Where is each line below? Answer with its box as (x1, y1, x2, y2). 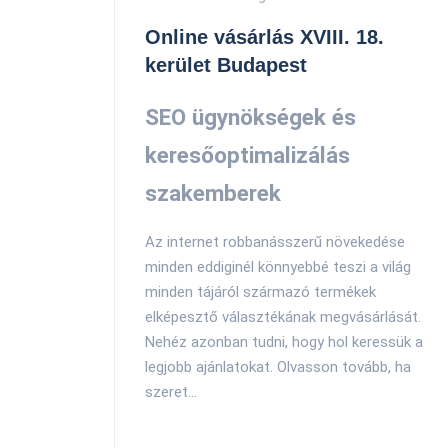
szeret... (145, 383, 197, 402)
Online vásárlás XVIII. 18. (145, 26, 384, 48)
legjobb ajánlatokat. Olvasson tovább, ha (145, 358, 411, 377)
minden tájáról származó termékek (145, 283, 376, 302)
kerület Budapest (145, 54, 307, 76)
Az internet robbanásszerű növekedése (145, 233, 405, 252)
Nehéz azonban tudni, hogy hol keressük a (145, 333, 423, 352)
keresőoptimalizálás (145, 141, 350, 168)
